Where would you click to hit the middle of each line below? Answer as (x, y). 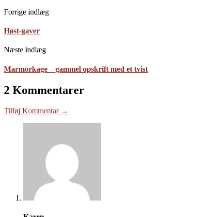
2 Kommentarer (44, 90)
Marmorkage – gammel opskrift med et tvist (76, 69)
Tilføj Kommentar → (36, 110)
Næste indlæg (25, 50)
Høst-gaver (22, 31)
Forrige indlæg (26, 12)
